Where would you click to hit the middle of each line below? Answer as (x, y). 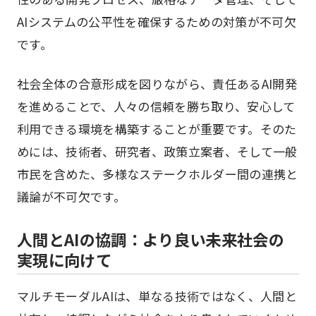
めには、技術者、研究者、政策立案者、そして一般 (157, 151)
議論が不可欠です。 (72, 196)
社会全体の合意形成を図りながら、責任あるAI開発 (157, 84)
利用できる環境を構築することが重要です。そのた (157, 129)
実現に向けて (65, 260)
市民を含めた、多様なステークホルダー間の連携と (158, 174)
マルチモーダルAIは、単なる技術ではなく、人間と (157, 296)
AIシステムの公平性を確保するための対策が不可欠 (157, 22)
